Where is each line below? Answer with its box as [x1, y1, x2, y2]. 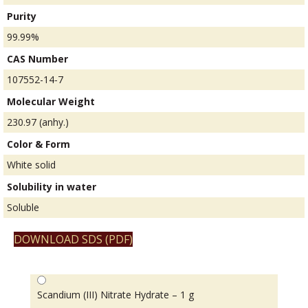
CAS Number [7, 52, 68, 66]
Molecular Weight [7, 95, 95, 109]
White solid [7, 158, 56, 172]
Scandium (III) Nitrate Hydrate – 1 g [37, 288, 194, 302]
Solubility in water [7, 180, 96, 194]
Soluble [7, 201, 39, 214]
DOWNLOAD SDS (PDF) [14, 232, 133, 247]
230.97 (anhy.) [7, 115, 69, 129]
